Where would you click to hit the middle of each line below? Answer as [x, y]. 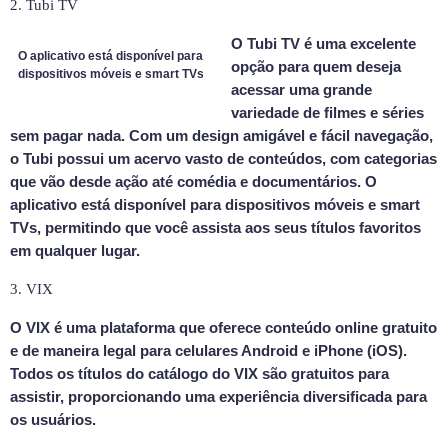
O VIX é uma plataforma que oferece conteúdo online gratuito [223, 327]
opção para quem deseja [316, 66]
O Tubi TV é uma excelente [323, 43]
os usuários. [53, 419]
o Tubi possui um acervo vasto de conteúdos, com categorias [223, 158]
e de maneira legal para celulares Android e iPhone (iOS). [208, 350]
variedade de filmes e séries [327, 112]
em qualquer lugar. [75, 250]
